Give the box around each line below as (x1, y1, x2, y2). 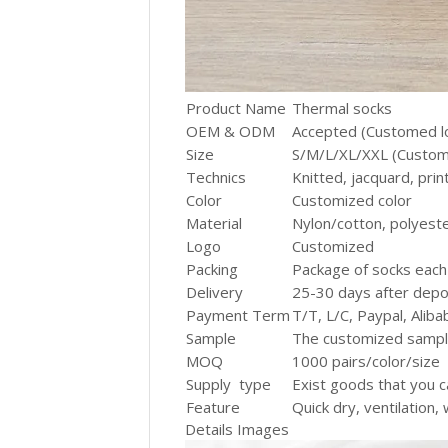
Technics (186, 167, 247, 187)
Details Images (185, 419, 290, 439)
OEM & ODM (186, 121, 276, 141)
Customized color (292, 190, 413, 210)
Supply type (186, 374, 280, 394)
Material (186, 213, 243, 233)
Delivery (186, 282, 244, 302)
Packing (186, 259, 239, 279)
